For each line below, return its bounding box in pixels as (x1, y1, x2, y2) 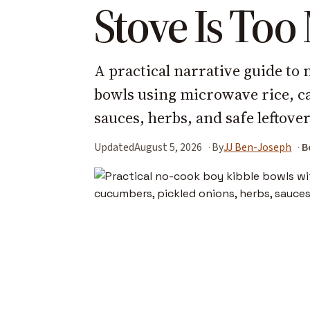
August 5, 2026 (134, 139, 202, 155)
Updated (94, 139, 134, 155)
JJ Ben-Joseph (224, 139, 292, 155)
